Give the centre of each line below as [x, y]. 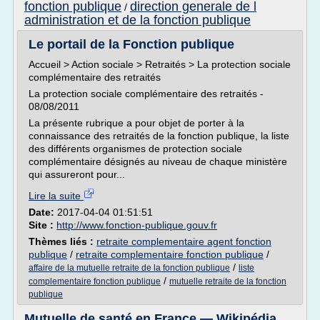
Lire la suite [56, 196]
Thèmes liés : [62, 241]
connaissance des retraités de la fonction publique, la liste [159, 136]
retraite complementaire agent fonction [184, 241]
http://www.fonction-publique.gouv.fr [137, 225]
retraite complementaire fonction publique [170, 254]
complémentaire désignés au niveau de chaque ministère [158, 161]
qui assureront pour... [77, 174]
